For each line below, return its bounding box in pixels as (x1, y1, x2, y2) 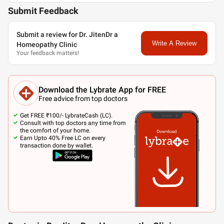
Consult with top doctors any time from (20, 119, 126, 126)
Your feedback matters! (16, 49, 79, 56)
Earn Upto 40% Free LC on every (20, 134, 105, 141)
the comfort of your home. (20, 127, 90, 134)
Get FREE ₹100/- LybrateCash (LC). (20, 112, 112, 119)
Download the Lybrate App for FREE (38, 84, 166, 94)
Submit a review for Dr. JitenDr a (16, 30, 118, 38)
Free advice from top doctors (38, 94, 127, 102)
